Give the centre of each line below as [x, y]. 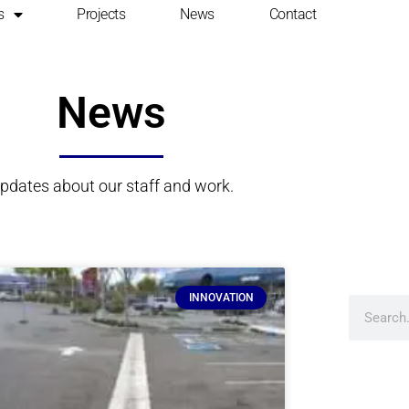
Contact [293, 14]
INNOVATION [221, 298]
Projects [101, 14]
